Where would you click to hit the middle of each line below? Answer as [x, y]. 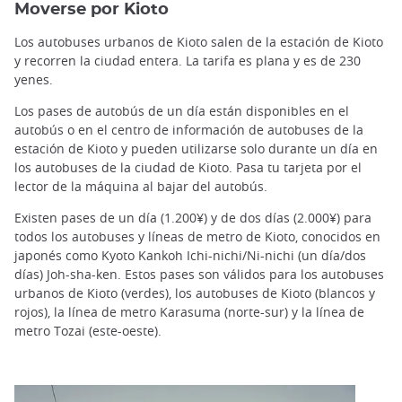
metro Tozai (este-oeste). [88, 331]
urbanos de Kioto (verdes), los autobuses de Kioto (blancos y [195, 293]
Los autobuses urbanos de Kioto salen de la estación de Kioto [199, 42]
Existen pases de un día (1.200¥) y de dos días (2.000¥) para [193, 218]
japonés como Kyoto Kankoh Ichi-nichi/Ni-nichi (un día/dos [190, 256]
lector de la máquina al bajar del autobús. [143, 187]
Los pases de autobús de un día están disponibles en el [182, 111]
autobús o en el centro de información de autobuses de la [189, 130]
